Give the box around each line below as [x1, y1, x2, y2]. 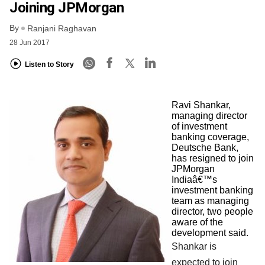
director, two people [172, 206, 253, 217]
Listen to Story [25, 60, 74, 69]
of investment [172, 121, 227, 132]
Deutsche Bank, [172, 143, 238, 153]
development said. [172, 228, 248, 238]
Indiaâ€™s [172, 174, 217, 185]
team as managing [172, 196, 249, 206]
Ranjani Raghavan [27, 24, 96, 34]
